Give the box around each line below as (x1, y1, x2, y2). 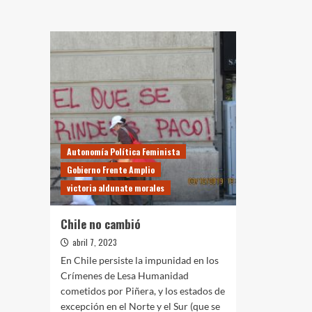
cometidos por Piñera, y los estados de (61, 284, 225, 297)
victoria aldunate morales (67, 181, 164, 194)
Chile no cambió (61, 214, 141, 233)
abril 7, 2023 (72, 235, 117, 248)
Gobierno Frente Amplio (67, 163, 155, 175)
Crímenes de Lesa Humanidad (61, 269, 189, 281)
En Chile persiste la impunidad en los (61, 253, 219, 266)
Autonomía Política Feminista (67, 145, 180, 157)
